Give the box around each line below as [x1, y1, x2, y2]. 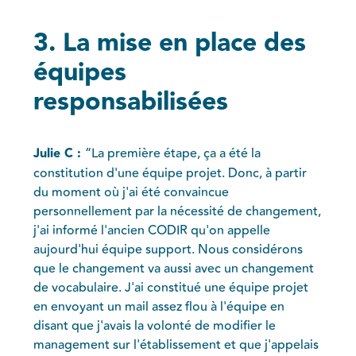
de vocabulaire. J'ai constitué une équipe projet [33, 277, 309, 297]
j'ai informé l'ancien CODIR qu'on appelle [33, 220, 271, 240]
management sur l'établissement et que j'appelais [33, 335, 319, 354]
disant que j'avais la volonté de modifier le [33, 315, 277, 335]
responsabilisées [33, 81, 229, 122]
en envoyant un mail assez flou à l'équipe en [33, 296, 285, 316]
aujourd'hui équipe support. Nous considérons [33, 239, 304, 259]
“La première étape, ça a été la [85, 143, 261, 163]
